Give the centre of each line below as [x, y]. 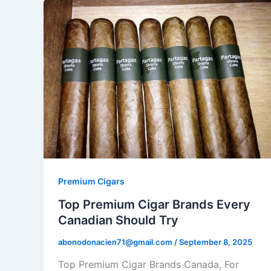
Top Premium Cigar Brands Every [154, 204]
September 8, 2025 [216, 242]
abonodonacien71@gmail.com [116, 242]
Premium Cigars [91, 181]
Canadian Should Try [118, 220]
